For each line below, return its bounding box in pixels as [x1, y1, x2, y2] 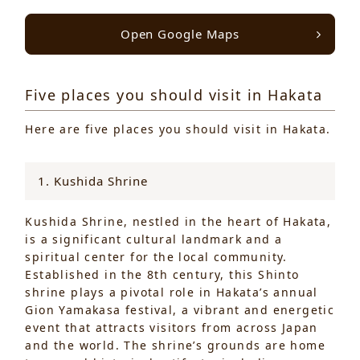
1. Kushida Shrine [38, 172, 149, 189]
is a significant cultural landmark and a [25, 231, 283, 247]
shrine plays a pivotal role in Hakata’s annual [25, 284, 318, 300]
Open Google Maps [120, 25, 240, 42]
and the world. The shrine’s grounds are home [25, 337, 326, 353]
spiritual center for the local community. [25, 248, 288, 264]
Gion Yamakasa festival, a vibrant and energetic [25, 301, 335, 317]
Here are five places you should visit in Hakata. [25, 121, 331, 137]
